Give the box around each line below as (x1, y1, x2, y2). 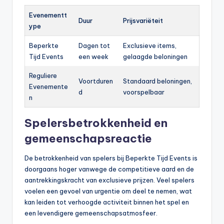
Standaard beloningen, (123, 76, 192, 85)
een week (78, 52, 108, 60)
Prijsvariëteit (123, 16, 163, 24)
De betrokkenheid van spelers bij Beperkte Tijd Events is (24, 153, 197, 162)
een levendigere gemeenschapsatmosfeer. (24, 208, 157, 217)
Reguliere (29, 71, 57, 79)
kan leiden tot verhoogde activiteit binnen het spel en (24, 197, 189, 206)
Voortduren (78, 76, 113, 85)
